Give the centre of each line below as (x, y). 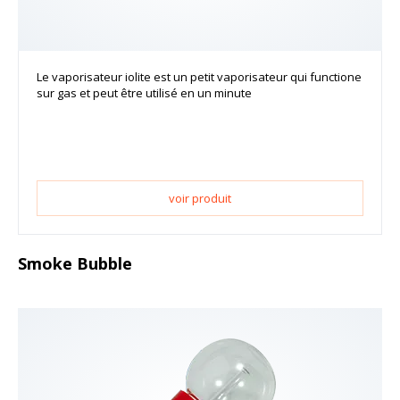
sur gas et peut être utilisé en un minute (144, 93)
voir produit (200, 199)
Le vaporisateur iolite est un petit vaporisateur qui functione (199, 77)
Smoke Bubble (75, 264)
